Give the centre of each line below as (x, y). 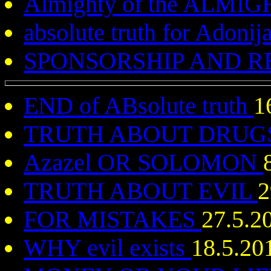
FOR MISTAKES (113, 219)
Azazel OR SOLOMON (143, 162)
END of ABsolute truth (139, 106)
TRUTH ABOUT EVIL (141, 191)
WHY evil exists (107, 248)
